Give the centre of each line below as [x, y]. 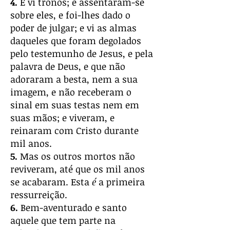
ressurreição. [39, 195]
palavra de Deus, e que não [68, 66]
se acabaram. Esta [51, 182]
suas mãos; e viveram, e [62, 118]
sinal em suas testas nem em [75, 105]
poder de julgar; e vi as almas [73, 28]
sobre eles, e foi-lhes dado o [70, 15]
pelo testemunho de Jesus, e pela [82, 53]
